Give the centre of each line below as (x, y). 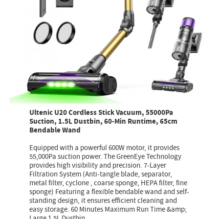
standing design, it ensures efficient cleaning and (103, 201)
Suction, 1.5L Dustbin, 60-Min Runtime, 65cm (104, 122)
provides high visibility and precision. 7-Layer (98, 166)
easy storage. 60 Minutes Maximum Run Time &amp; (108, 210)
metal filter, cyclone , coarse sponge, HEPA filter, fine (109, 183)
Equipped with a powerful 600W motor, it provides (105, 148)
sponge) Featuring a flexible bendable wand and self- (109, 192)
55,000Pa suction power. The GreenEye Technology (106, 157)
